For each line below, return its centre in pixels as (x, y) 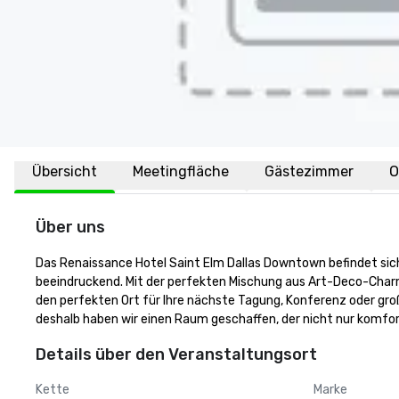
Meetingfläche (181, 171)
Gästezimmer (309, 171)
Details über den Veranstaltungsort (176, 354)
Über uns (70, 227)
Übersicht (65, 171)
